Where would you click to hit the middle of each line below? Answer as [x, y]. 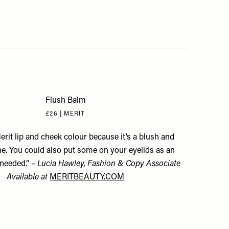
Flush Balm [65, 101]
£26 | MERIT [66, 114]
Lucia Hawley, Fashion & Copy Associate [109, 164]
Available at [27, 177]
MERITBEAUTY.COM [87, 177]
